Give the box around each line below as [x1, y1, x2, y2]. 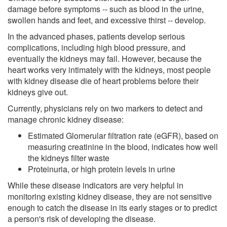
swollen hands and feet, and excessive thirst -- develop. [8, 14, 206, 26]
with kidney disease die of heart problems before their [8, 74, 199, 87]
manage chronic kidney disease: [8, 113, 124, 125]
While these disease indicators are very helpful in [8, 179, 183, 191]
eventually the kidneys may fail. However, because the [8, 52, 202, 64]
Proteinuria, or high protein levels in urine [28, 163, 175, 175]
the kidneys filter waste [28, 152, 109, 164]
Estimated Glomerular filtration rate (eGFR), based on [28, 129, 218, 141]
